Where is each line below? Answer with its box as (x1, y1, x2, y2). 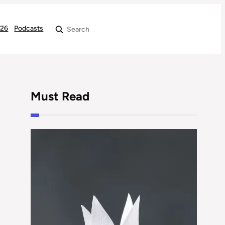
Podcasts (14, 24, 44, 33)
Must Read (31, 88, 90, 103)
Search (50, 25, 73, 34)
